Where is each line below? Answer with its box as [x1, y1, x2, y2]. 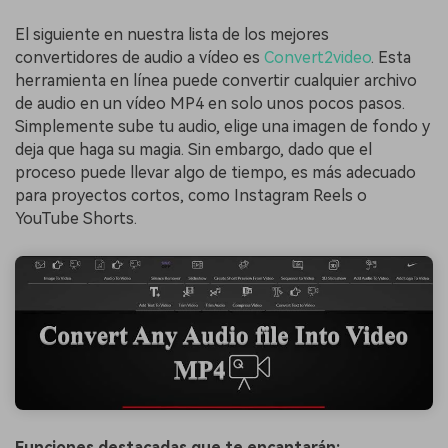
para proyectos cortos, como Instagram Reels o [15, 186, 367, 206]
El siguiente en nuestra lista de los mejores [15, 25, 329, 45]
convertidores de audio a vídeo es [15, 48, 264, 68]
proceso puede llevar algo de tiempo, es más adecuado [15, 163, 416, 183]
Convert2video [264, 48, 371, 68]
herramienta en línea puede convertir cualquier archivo [15, 71, 417, 91]
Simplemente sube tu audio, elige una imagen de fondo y [15, 117, 430, 137]
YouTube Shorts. [15, 209, 137, 229]
